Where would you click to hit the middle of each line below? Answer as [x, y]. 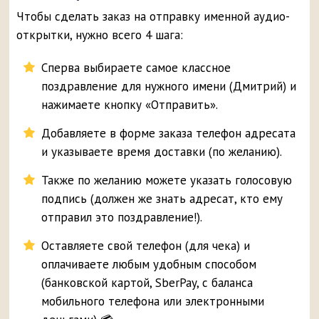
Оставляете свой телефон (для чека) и [146, 246]
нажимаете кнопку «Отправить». [130, 105]
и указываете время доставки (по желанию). [162, 152]
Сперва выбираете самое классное [136, 68]
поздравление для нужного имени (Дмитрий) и [169, 87]
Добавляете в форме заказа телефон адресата [169, 134]
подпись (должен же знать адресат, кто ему [162, 199]
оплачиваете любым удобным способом [149, 265]
